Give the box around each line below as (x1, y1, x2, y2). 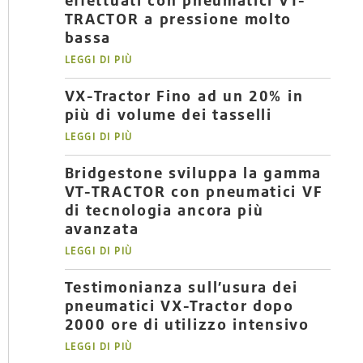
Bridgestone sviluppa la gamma (64, 164, 322, 182)
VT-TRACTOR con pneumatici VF (64, 182, 323, 201)
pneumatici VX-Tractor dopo (64, 297, 294, 315)
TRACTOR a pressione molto (64, 10, 293, 28)
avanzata (64, 220, 139, 238)
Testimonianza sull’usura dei (64, 278, 298, 297)
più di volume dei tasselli (64, 105, 272, 124)
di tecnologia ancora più (64, 201, 264, 220)
